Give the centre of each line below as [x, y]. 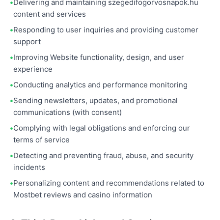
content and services [50, 14]
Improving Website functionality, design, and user [99, 57]
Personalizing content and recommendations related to [109, 183]
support [27, 41]
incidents [29, 167]
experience [33, 69]
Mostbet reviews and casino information [83, 195]
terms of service [41, 140]
